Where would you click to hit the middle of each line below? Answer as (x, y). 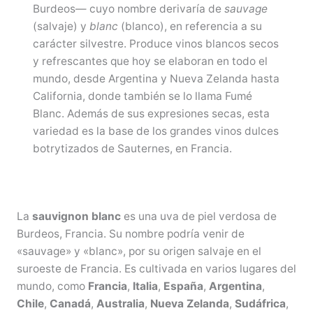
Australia (120, 303)
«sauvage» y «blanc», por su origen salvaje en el (139, 251)
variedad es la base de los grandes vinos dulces (156, 131)
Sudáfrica (260, 303)
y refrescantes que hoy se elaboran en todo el (151, 61)
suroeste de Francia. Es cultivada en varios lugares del (156, 268)
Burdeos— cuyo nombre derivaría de (129, 9)
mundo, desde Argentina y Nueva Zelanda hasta (156, 79)
